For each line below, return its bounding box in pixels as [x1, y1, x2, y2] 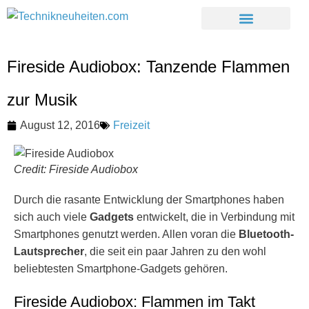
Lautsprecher [14, 246, 84, 257]
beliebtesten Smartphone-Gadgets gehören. [14, 263, 228, 275]
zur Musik [7, 90, 77, 109]
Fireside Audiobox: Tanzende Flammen [7, 57, 290, 76]
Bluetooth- [239, 228, 294, 240]
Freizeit [113, 119, 150, 131]
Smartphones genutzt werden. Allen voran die [14, 228, 239, 240]
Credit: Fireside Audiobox [14, 163, 138, 175]
